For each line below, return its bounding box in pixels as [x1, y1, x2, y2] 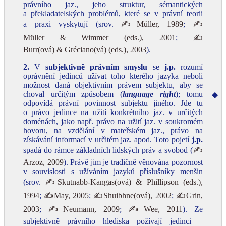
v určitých [164, 108, 203, 117]
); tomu [176, 90, 203, 98]
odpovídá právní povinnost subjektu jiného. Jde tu [23, 99, 203, 107]
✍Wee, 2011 [129, 205, 183, 213]
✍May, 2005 [44, 191, 89, 200]
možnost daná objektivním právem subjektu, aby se [23, 81, 203, 89]
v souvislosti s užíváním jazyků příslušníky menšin [23, 167, 203, 176]
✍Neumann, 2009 [48, 205, 120, 213]
